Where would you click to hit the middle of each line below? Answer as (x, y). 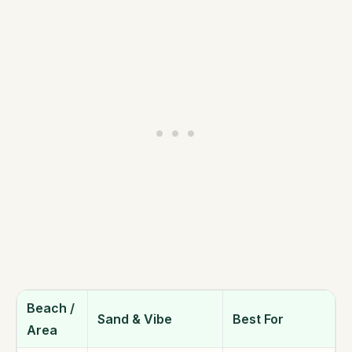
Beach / (51, 308)
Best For (258, 319)
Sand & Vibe (135, 319)
